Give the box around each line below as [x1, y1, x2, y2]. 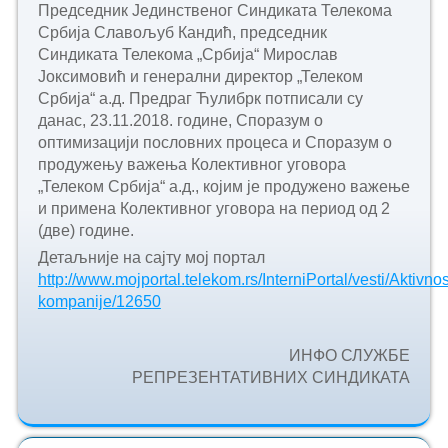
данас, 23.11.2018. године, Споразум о [37, 112, 323, 130]
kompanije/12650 [37, 293, 161, 311]
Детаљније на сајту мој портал [37, 249, 265, 267]
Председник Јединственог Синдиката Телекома [37, 2, 392, 20]
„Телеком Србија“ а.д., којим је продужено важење [37, 178, 410, 196]
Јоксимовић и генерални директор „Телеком [37, 68, 363, 86]
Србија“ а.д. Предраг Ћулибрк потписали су [37, 90, 363, 108]
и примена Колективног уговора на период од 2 [37, 200, 390, 218]
